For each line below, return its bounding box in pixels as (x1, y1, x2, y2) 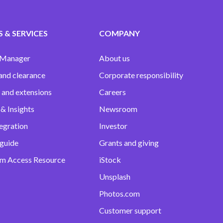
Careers (99, 87, 126, 97)
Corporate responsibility (99, 70, 183, 80)
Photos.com (99, 189, 140, 198)
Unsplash (99, 172, 130, 181)
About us (99, 53, 130, 63)
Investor (99, 121, 127, 130)
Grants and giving (99, 138, 159, 147)
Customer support (99, 206, 161, 215)
